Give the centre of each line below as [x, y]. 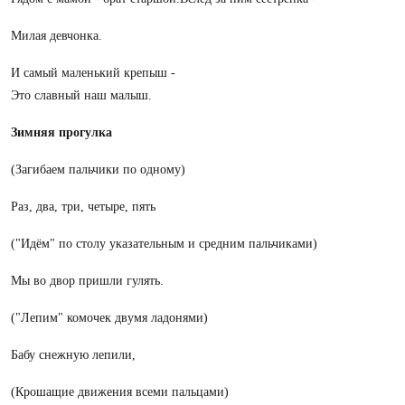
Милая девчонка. [57, 36]
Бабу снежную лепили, [73, 355]
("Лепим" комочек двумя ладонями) [109, 318]
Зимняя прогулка [61, 132]
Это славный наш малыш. [81, 95]
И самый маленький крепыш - [93, 73]
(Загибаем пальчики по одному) [98, 170]
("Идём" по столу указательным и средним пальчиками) [164, 244]
